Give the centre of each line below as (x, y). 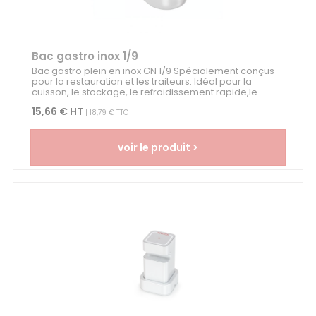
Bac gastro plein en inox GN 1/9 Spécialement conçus (153, 71)
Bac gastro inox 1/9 (85, 56)
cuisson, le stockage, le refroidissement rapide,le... (147, 92)
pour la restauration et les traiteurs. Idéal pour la (141, 82)
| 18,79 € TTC (105, 113)
